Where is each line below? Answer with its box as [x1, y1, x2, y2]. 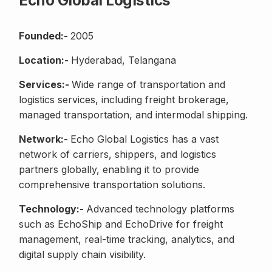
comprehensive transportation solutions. [19, 178, 205, 191]
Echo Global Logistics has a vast [70, 133, 219, 146]
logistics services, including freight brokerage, [19, 93, 229, 106]
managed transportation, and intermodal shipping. [19, 109, 248, 121]
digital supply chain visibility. [19, 248, 146, 261]
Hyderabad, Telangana [71, 54, 176, 67]
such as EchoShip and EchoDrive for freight [19, 218, 223, 231]
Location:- [19, 54, 71, 67]
